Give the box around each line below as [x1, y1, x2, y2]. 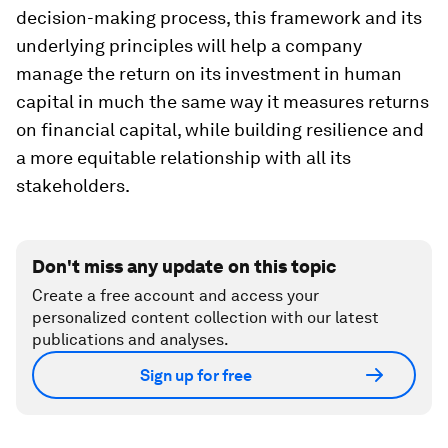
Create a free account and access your [32, 286, 319, 306]
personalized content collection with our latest [32, 308, 379, 328]
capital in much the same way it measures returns [16, 91, 429, 113]
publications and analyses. [32, 330, 229, 350]
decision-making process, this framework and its [16, 7, 422, 29]
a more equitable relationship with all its [16, 147, 351, 169]
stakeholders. [16, 175, 130, 197]
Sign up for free [140, 365, 252, 385]
